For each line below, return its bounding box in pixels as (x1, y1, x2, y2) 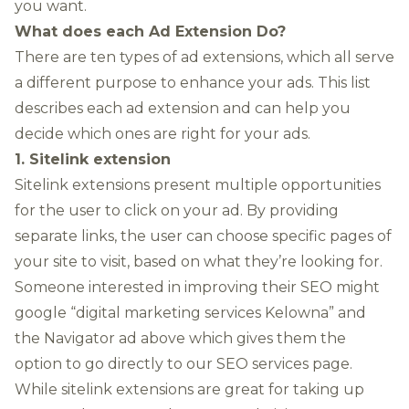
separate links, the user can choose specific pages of (15, 227, 392, 245)
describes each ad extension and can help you (15, 100, 351, 117)
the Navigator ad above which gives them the (15, 330, 346, 347)
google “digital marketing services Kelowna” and (15, 304, 366, 321)
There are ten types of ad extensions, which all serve (15, 48, 394, 66)
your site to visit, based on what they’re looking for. (15, 253, 383, 270)
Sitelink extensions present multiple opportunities (15, 176, 381, 194)
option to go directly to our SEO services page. (15, 355, 352, 372)
